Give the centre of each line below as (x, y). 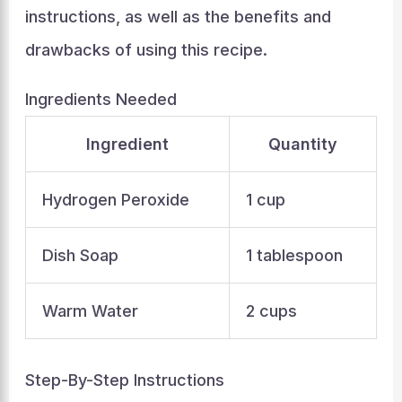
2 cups (271, 310)
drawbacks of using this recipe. (146, 49)
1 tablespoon (294, 255)
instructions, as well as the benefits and (178, 16)
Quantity (302, 144)
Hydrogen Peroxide (115, 199)
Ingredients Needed (100, 99)
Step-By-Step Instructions (124, 380)
